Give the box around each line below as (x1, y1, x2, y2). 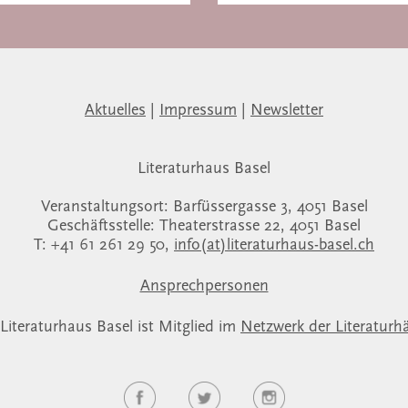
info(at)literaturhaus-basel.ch (174, 237, 374, 254)
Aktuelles (85, 102, 146, 119)
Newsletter (250, 102, 323, 119)
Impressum (159, 102, 237, 119)
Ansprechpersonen (139, 278, 269, 295)
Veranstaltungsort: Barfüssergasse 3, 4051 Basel (40, 199, 368, 216)
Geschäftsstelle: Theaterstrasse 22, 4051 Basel (47, 218, 361, 235)
